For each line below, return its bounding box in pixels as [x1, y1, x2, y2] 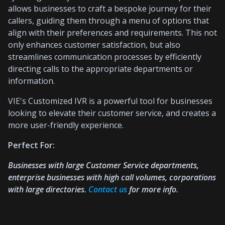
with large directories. [8, 183, 86, 195]
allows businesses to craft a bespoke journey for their [8, 3, 211, 14]
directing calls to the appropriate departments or [8, 63, 193, 74]
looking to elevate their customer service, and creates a [8, 107, 216, 119]
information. [8, 75, 55, 86]
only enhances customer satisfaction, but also [8, 39, 180, 50]
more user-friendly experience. [8, 119, 124, 131]
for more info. [127, 183, 178, 195]
